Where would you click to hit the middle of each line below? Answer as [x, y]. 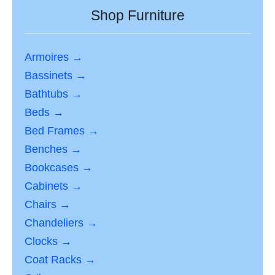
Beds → [44, 113]
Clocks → [48, 242]
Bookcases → [59, 168]
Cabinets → [53, 186]
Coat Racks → [60, 260]
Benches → [53, 149]
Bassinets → [56, 76]
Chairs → [48, 205]
